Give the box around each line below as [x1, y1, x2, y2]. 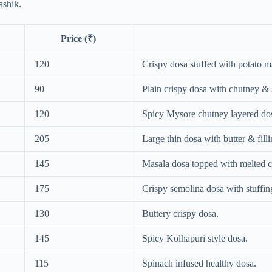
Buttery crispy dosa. [142, 208, 219, 219]
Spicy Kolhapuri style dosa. [142, 233, 248, 243]
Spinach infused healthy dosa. [142, 257, 256, 268]
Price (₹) [61, 33, 96, 44]
